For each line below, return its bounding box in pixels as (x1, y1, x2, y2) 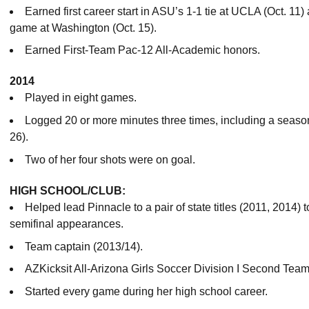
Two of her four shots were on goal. (25, 153, 195, 166)
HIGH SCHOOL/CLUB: (10, 184, 126, 197)
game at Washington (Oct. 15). (10, 21, 157, 34)
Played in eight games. (25, 92, 137, 104)
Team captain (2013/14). (25, 240, 143, 252)
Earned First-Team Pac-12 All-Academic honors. (25, 44, 260, 57)
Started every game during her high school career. (25, 286, 268, 297)
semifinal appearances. (10, 217, 123, 230)
